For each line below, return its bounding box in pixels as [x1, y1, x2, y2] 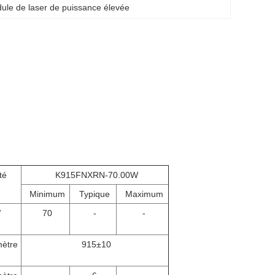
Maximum [125, 189, 163, 199]
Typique [79, 189, 110, 199]
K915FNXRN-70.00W [55, 170, 138, 180]
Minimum [29, 189, 65, 199]
